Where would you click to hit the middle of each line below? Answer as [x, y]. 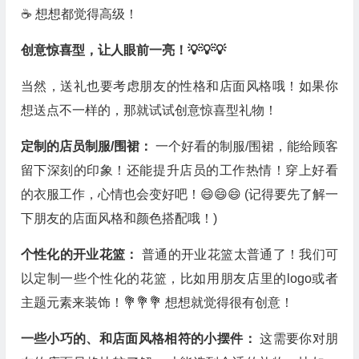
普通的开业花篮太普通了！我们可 [240, 254]
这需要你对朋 [299, 339]
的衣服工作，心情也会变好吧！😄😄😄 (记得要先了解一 [179, 194]
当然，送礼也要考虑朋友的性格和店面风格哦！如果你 [179, 86]
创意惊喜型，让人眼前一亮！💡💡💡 [123, 50]
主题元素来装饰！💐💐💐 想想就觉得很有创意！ [157, 303]
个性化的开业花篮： [81, 254]
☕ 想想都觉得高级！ [79, 14]
